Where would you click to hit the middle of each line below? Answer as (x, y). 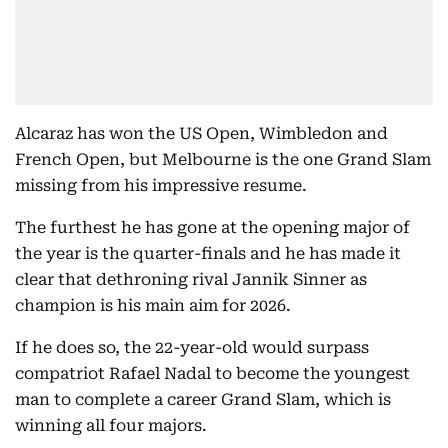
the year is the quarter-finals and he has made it (208, 254)
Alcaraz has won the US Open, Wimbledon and (201, 134)
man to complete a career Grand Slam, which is (203, 400)
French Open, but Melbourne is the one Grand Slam (223, 160)
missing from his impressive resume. (161, 186)
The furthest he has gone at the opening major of (212, 228)
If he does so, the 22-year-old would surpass (192, 348)
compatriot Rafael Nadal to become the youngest (212, 374)
